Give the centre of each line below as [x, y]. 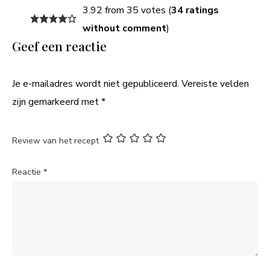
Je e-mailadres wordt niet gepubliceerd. [96, 83]
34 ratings [195, 10]
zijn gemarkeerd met [57, 102]
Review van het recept [55, 140]
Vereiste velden [215, 83]
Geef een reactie [59, 46]
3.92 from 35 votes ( [127, 10]
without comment [124, 28]
